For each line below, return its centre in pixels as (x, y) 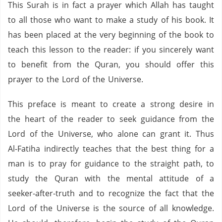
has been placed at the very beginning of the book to (111, 35)
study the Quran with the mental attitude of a (111, 178)
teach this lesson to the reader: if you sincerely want (111, 50)
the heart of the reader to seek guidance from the (111, 119)
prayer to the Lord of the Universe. (76, 79)
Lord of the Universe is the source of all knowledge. (111, 208)
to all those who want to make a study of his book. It (111, 20)
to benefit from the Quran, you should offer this (111, 64)
